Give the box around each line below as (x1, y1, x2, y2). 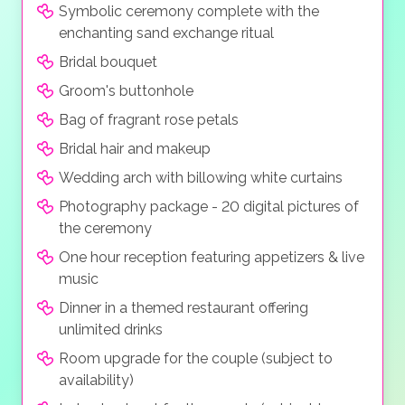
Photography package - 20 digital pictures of (59, 198, 359, 216)
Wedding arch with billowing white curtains (59, 169, 343, 187)
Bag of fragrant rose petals (59, 111, 239, 129)
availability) (59, 372, 134, 390)
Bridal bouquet (59, 53, 157, 71)
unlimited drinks (59, 321, 163, 339)
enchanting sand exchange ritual (59, 24, 274, 42)
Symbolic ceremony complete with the (59, 3, 319, 21)
